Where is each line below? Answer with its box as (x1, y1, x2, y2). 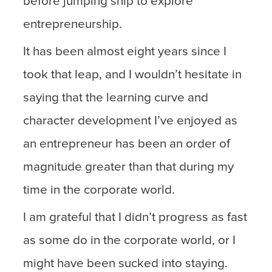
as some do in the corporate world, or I (23, 234, 236, 247)
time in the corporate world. (23, 184, 175, 197)
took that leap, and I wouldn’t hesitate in (23, 69, 242, 81)
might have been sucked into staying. (23, 257, 228, 270)
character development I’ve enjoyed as (23, 115, 238, 127)
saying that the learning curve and (23, 92, 209, 104)
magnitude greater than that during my (23, 161, 234, 174)
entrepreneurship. (23, 18, 123, 30)
